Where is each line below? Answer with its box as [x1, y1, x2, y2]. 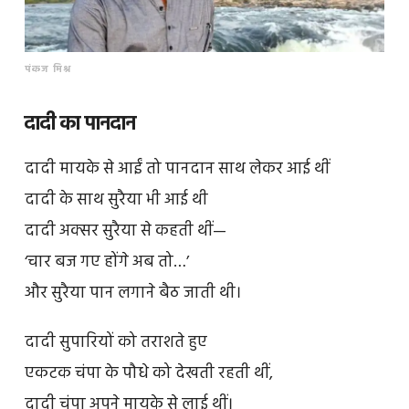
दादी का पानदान [24, 108, 136, 141]
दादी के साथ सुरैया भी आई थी [24, 186, 208, 214]
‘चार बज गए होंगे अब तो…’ [24, 248, 189, 276]
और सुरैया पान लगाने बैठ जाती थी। [24, 279, 241, 307]
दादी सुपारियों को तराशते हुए [24, 329, 207, 356]
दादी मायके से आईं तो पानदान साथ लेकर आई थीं [24, 155, 330, 183]
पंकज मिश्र [24, 62, 71, 79]
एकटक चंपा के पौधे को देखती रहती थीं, [24, 360, 273, 387]
